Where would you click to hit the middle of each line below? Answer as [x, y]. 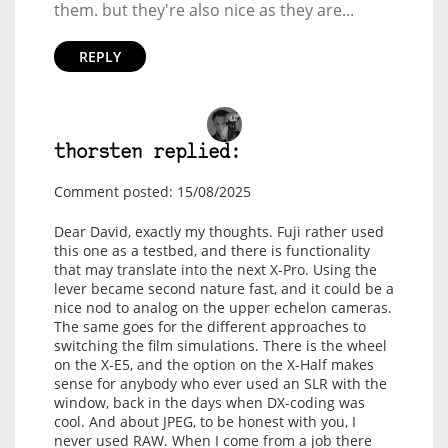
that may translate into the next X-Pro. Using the [215, 270]
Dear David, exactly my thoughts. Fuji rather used [218, 232]
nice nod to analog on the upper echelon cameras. [222, 308]
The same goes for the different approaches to [209, 327]
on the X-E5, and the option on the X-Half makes [213, 365]
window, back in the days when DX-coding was [209, 403]
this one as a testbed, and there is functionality [211, 251]
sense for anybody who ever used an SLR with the [220, 384]
